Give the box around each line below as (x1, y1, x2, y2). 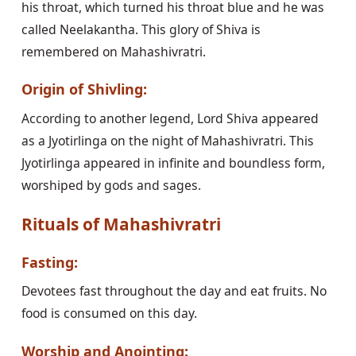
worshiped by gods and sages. (21, 176, 201, 194)
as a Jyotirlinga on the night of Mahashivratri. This (21, 131, 314, 149)
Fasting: (21, 252, 78, 272)
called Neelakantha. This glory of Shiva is (21, 20, 261, 38)
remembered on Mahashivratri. (21, 42, 206, 60)
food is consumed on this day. (21, 304, 197, 323)
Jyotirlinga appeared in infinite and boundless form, (21, 153, 325, 172)
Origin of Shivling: (21, 79, 147, 99)
